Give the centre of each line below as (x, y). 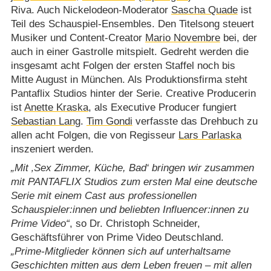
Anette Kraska (56, 107)
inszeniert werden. (52, 149)
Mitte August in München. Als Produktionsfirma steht (129, 79)
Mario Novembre (182, 38)
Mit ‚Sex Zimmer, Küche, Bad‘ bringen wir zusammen (134, 168)
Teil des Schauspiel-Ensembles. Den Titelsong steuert (132, 24)
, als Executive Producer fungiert (162, 107)
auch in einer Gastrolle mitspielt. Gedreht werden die (129, 51)
